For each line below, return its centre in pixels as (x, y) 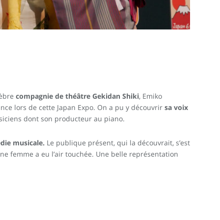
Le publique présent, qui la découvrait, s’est (118, 142)
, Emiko (151, 96)
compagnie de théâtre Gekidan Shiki (77, 96)
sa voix (176, 107)
